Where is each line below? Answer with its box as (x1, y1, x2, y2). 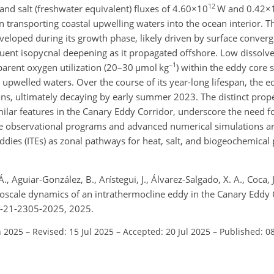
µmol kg (135, 61, 169, 73)
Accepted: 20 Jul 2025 (123, 225, 210, 237)
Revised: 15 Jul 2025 (32, 225, 114, 237)
